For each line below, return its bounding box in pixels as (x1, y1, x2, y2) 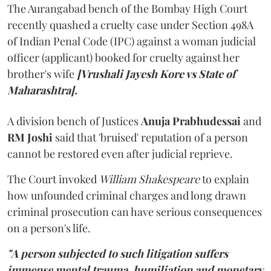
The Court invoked (7, 171, 99, 186)
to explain (200, 171, 249, 186)
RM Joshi (7, 129, 55, 145)
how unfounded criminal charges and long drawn (7, 188, 246, 203)
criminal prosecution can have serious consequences (7, 204, 262, 219)
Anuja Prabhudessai (141, 113, 241, 128)
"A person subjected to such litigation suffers (7, 246, 228, 261)
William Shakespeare (99, 171, 200, 186)
